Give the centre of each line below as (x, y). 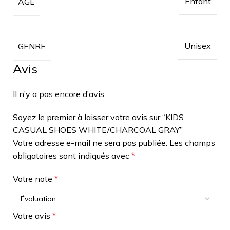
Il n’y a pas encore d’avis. (59, 94)
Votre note (34, 178)
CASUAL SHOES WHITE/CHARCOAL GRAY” (98, 130)
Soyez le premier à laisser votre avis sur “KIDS (98, 117)
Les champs (192, 142)
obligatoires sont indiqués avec (72, 155)
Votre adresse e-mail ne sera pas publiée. (90, 142)
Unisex (198, 46)
